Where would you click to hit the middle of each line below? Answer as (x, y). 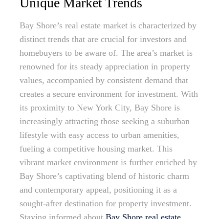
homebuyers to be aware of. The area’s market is (106, 53)
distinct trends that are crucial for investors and (103, 39)
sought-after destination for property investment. (106, 204)
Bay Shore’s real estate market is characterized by (108, 26)
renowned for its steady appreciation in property (105, 67)
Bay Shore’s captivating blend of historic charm (104, 176)
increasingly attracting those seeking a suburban (105, 121)
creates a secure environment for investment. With (109, 94)
